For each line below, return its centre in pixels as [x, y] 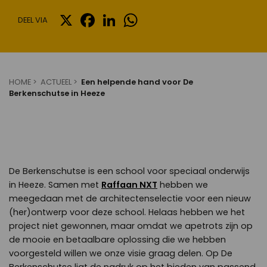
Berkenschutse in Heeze [57, 93]
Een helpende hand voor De [137, 82]
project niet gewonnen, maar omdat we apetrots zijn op [131, 226]
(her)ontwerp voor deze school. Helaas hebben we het [127, 212]
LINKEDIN [134, 15]
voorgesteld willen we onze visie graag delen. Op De [121, 253]
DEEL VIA [33, 20]
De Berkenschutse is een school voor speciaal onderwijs [129, 171]
